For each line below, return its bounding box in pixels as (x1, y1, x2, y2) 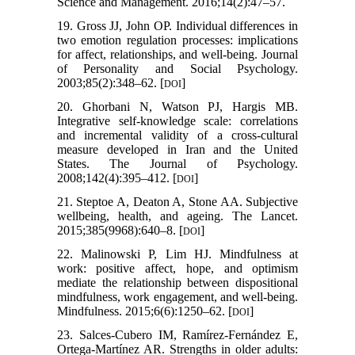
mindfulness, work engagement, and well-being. (56, 289, 299, 303)
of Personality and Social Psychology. (56, 61, 299, 75)
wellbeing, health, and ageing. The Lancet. (56, 208, 299, 223)
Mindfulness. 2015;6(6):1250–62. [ (56, 303, 232, 318)
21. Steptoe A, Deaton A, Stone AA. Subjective (56, 194, 299, 208)
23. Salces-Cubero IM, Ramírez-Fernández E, (56, 327, 299, 342)
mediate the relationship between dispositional (56, 275, 299, 289)
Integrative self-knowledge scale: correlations (56, 113, 299, 128)
